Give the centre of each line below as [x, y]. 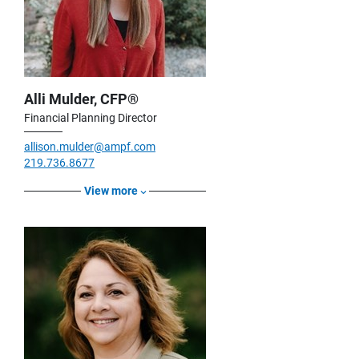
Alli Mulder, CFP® [81, 99]
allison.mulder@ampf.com [90, 147]
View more [111, 191]
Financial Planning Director [91, 118]
